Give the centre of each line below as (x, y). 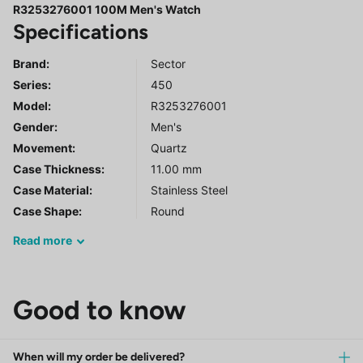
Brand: (31, 64)
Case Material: (53, 190)
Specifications (81, 32)
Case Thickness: (59, 169)
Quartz (169, 148)
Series (30, 85)
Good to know (100, 310)
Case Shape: (47, 211)
